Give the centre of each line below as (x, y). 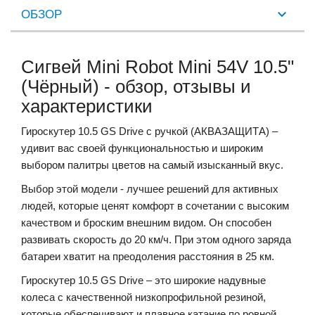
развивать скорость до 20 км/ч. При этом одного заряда (156, 239)
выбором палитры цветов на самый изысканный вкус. (152, 165)
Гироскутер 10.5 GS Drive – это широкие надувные (143, 280)
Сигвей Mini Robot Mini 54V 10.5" (157, 66)
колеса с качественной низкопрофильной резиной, (143, 297)
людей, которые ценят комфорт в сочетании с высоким (155, 205)
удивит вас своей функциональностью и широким (142, 148)
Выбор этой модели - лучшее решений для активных (150, 188)
